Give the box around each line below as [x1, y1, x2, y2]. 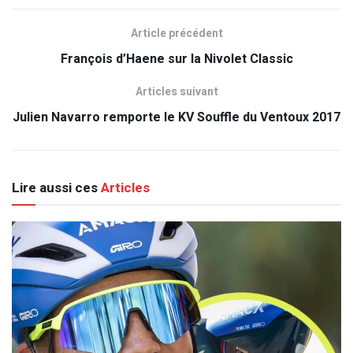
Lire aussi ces [12, 177, 98, 198]
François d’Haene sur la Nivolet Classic [60, 49, 293, 69]
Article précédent [130, 24, 223, 42]
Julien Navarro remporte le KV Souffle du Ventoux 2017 [13, 107, 340, 127]
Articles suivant [135, 83, 218, 100]
